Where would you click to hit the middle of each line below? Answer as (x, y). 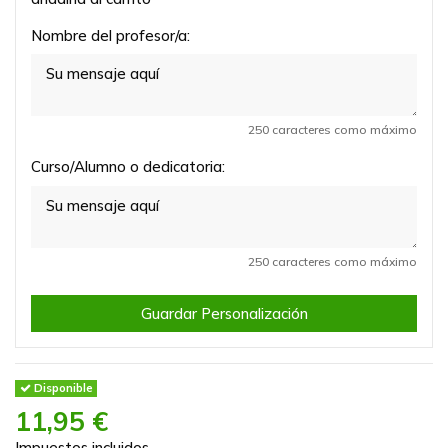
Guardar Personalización (224, 313)
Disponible (61, 387)
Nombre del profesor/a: (110, 35)
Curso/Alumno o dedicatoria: (128, 167)
